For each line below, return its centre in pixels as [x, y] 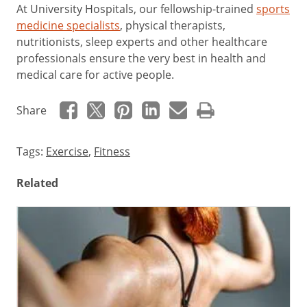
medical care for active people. [95, 75]
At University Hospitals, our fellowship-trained [136, 9]
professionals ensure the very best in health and [141, 58]
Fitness [112, 151]
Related [37, 183]
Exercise [67, 151]
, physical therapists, [173, 25]
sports [273, 9]
